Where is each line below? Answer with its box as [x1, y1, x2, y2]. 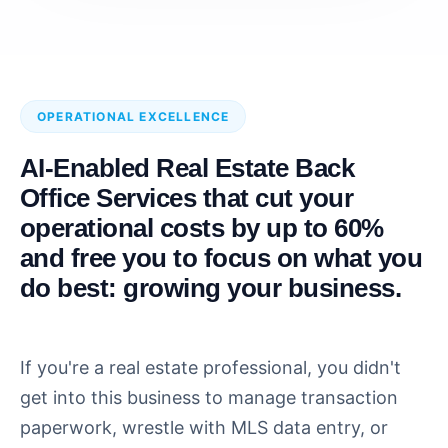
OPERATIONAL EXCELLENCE [37, 109, 230, 125]
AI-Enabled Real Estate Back [20, 154, 355, 183]
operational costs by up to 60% [20, 214, 384, 243]
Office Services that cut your [20, 184, 354, 213]
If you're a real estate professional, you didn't [20, 357, 401, 379]
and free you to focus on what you [20, 244, 423, 273]
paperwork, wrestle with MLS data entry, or [20, 417, 388, 439]
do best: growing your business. [20, 274, 402, 303]
